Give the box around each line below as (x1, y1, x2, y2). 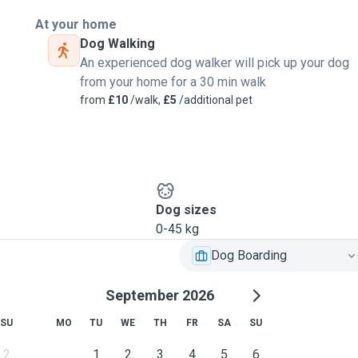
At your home (35, 17, 117, 32)
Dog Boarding (211, 248, 287, 263)
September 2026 (105, 287, 214, 304)
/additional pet (177, 93, 253, 106)
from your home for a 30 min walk (80, 74, 266, 89)
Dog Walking (80, 36, 155, 51)
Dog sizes (155, 202, 217, 217)
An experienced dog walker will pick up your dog (80, 55, 349, 70)
